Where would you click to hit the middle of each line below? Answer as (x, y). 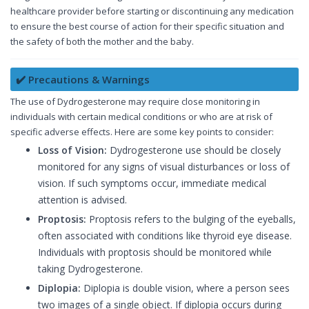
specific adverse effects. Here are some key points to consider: (142, 132)
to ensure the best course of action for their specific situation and (147, 27)
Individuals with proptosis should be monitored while (155, 252)
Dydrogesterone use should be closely (194, 150)
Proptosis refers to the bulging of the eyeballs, (191, 219)
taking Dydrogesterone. (90, 269)
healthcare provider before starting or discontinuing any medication (152, 11)
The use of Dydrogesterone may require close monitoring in (135, 102)
